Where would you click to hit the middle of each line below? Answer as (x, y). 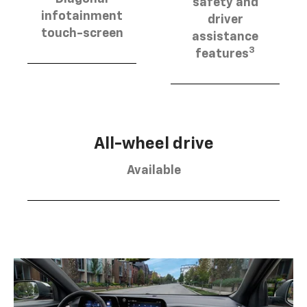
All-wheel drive (153, 144)
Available (153, 170)
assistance (225, 37)
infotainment (82, 17)
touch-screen (82, 34)
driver (225, 20)
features (222, 54)
